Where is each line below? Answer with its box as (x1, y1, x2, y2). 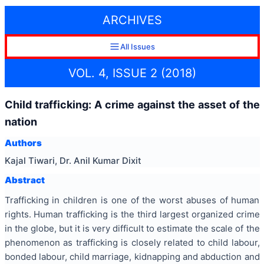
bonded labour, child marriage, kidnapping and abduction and (4, 251, 260, 263)
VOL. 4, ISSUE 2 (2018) (68, 65, 196, 80)
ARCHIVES (102, 13, 162, 28)
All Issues (120, 42, 155, 52)
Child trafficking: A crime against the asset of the (4, 98, 260, 111)
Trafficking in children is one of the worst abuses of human (4, 194, 260, 206)
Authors (4, 137, 42, 149)
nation (4, 115, 37, 128)
